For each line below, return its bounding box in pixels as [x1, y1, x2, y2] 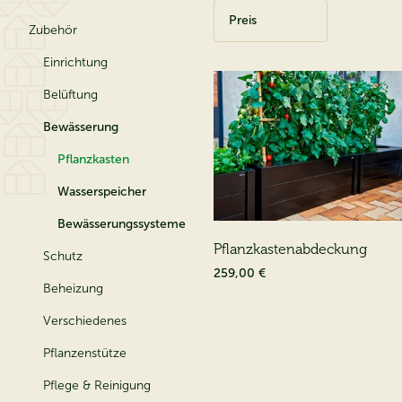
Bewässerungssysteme [57, 215, 186, 232]
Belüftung [43, 86, 98, 102]
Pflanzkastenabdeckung [214, 240, 367, 258]
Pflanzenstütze [43, 345, 127, 361]
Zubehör [29, 22, 77, 38]
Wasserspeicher [57, 183, 146, 199]
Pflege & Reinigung [43, 377, 151, 393]
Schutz [43, 248, 83, 264]
